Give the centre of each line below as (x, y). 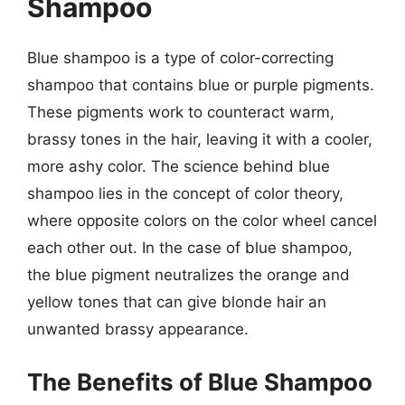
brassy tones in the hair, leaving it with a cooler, (200, 139)
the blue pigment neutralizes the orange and (188, 275)
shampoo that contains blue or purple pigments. (201, 85)
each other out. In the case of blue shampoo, (190, 248)
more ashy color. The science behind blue (179, 166)
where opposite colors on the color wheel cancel (202, 221)
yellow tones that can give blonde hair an (177, 302)
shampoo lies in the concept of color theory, (185, 193)
